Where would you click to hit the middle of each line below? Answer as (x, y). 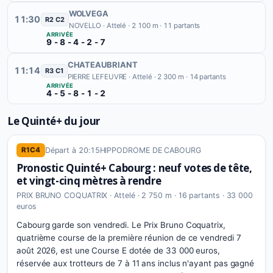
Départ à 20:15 (72, 150)
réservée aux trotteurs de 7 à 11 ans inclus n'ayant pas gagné (136, 263)
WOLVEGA (89, 13)
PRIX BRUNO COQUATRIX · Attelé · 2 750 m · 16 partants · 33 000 (135, 195)
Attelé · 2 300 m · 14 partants (179, 77)
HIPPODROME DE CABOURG (150, 150)
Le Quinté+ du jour (54, 121)
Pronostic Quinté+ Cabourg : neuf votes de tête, (134, 168)
